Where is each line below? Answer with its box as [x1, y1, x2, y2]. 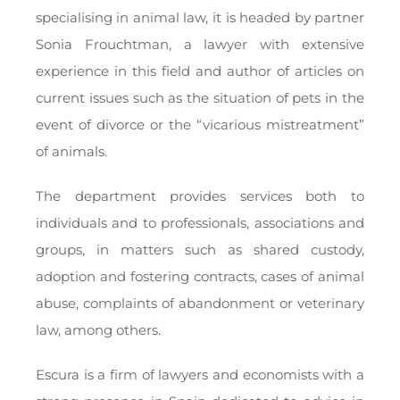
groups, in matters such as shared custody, [35, 241, 365, 259]
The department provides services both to [35, 187, 365, 205]
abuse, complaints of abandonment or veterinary [35, 295, 365, 312]
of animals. [35, 143, 107, 161]
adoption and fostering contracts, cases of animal [35, 268, 365, 286]
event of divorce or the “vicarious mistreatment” [35, 116, 365, 134]
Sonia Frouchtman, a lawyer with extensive [35, 36, 365, 54]
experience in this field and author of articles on [35, 62, 365, 80]
